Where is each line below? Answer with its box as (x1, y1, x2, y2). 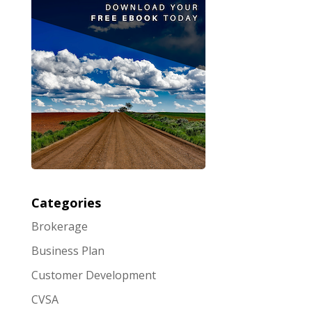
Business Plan (31, 242, 104, 258)
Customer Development (31, 267, 156, 283)
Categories (31, 194, 101, 211)
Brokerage (31, 218, 88, 234)
